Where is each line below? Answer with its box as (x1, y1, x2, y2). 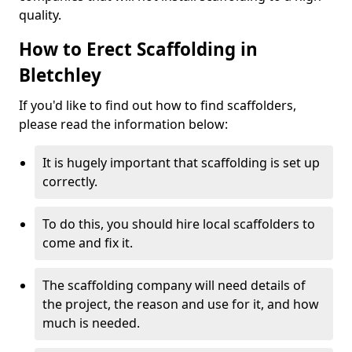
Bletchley (19, 63, 101, 87)
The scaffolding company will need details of (42, 277, 306, 294)
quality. (19, 6, 61, 24)
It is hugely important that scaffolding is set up (42, 154, 320, 171)
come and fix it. (42, 234, 133, 251)
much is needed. (42, 314, 140, 332)
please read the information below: (19, 115, 228, 133)
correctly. (42, 173, 97, 190)
